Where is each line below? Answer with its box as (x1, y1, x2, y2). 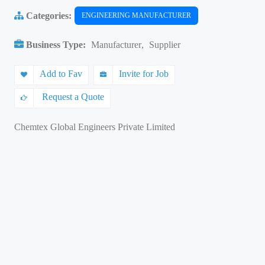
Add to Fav (40, 69, 82, 79)
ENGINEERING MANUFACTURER (82, 11, 191, 20)
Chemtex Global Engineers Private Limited (14, 122, 175, 132)
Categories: (24, 10, 72, 21)
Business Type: (24, 40, 88, 50)
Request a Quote (40, 92, 104, 102)
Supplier (149, 40, 180, 50)
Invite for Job (119, 69, 169, 79)
